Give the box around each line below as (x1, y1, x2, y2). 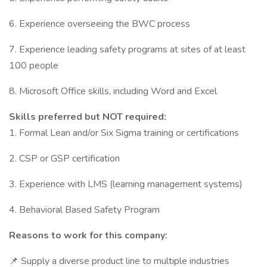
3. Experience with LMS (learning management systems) (9, 178, 243, 191)
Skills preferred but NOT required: (9, 110, 166, 123)
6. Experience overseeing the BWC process (9, 17, 193, 30)
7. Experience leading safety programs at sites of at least (9, 43, 246, 56)
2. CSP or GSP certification (9, 152, 122, 165)
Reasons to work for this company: (9, 229, 167, 242)
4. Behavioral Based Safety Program (9, 203, 160, 216)
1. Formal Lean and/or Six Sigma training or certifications (9, 126, 241, 139)
